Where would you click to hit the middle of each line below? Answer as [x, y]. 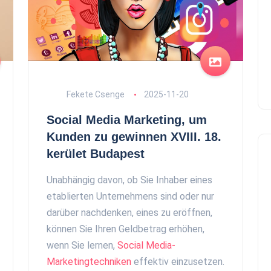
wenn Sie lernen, [82, 245]
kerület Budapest [96, 154]
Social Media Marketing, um [127, 120]
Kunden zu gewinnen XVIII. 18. [134, 137]
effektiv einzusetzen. [178, 262]
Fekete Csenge [95, 94]
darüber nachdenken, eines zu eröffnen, [129, 213]
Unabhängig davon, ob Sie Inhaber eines [129, 180]
